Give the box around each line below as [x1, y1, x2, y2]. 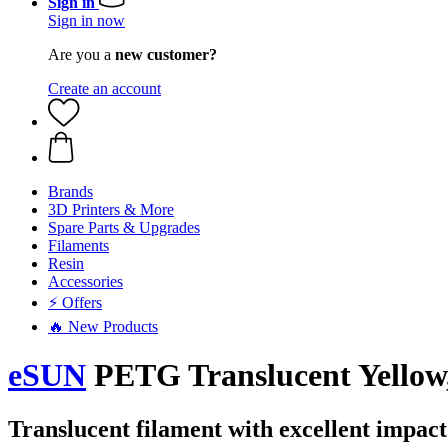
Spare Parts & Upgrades [48, 219, 200, 236]
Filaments [48, 237, 109, 254]
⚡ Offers [48, 294, 102, 311]
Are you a [48, 46, 115, 63]
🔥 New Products [48, 318, 158, 335]
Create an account [48, 80, 161, 97]
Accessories [48, 273, 123, 290]
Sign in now [48, 12, 125, 29]
